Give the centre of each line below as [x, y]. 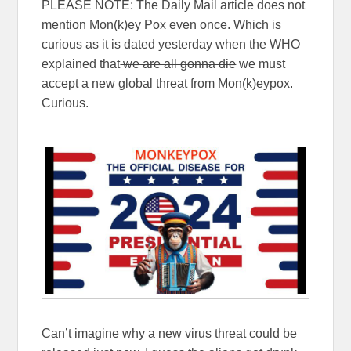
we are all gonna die [178, 63]
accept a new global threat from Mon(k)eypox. [168, 83]
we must [261, 63]
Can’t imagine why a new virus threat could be [170, 333]
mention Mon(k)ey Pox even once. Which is [162, 24]
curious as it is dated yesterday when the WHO [171, 44]
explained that [81, 63]
